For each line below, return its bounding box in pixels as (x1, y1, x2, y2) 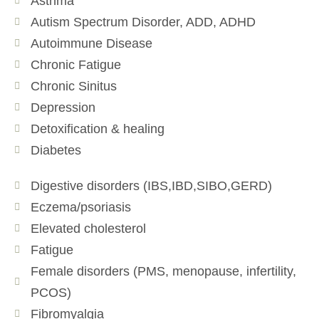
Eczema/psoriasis (30, 199, 131, 214)
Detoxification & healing (30, 121, 164, 136)
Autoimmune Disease (30, 36, 152, 51)
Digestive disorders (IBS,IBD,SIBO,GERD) (30, 178, 272, 193)
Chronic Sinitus (30, 78, 117, 93)
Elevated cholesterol (30, 221, 146, 236)
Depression (30, 100, 95, 115)
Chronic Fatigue (30, 57, 121, 72)
